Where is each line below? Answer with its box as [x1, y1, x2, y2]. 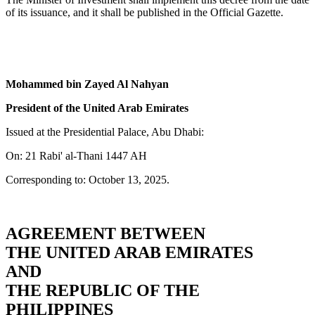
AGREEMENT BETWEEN [6, 224, 205, 243]
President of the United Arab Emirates [6, 102, 188, 115]
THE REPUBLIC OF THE [6, 281, 200, 300]
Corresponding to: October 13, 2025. [6, 174, 169, 186]
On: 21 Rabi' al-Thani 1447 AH [6, 150, 147, 162]
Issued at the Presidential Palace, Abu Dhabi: [6, 126, 204, 139]
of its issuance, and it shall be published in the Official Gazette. [6, 6, 283, 19]
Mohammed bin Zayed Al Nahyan [6, 78, 169, 91]
